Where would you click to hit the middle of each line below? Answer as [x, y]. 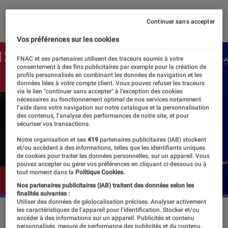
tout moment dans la [46, 172]
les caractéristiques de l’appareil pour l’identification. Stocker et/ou [108, 210]
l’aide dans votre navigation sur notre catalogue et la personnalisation [113, 108]
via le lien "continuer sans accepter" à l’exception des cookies [100, 91]
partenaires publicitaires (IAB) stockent [152, 140]
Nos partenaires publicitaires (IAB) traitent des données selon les [106, 186]
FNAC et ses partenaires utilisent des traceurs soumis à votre [100, 59]
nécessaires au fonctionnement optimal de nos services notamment [109, 99]
